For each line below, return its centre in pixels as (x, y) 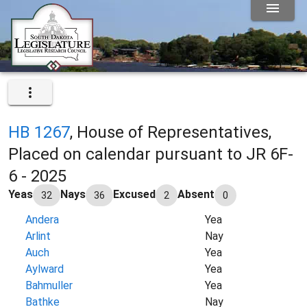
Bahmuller (49, 285)
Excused (134, 195)
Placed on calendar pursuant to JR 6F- (151, 154)
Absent (196, 195)
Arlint (38, 236)
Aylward (45, 269)
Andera (42, 220)
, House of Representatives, (171, 132)
